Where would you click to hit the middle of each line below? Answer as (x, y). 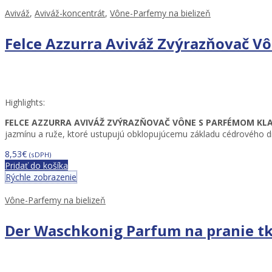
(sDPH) (40, 155)
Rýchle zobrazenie (41, 177)
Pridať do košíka (36, 166)
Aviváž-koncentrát (70, 13)
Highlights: (25, 103)
